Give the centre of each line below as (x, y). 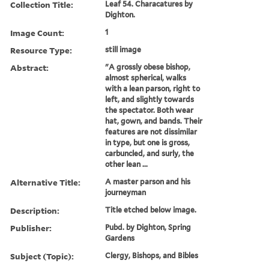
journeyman (126, 192)
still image (123, 49)
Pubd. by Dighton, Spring (148, 227)
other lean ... (127, 164)
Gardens (120, 238)
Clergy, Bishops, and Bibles (152, 255)
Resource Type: (41, 50)
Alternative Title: (45, 182)
